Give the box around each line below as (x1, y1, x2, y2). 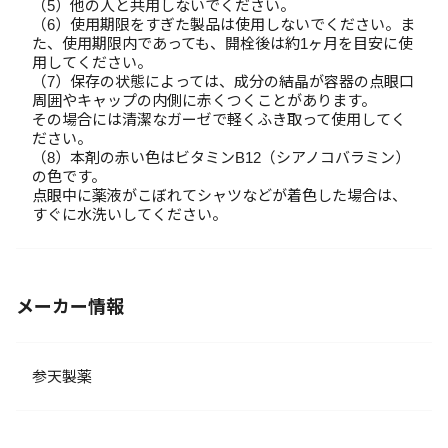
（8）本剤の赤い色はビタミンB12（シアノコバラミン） (32, 149, 410, 166)
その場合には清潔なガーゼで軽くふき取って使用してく (32, 111, 406, 128)
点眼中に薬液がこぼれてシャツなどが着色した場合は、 (32, 187, 407, 204)
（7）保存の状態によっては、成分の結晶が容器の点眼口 (32, 73, 414, 90)
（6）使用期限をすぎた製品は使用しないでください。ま (32, 16, 415, 33)
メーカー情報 (16, 297, 124, 317)
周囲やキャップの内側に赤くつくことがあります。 (32, 92, 376, 109)
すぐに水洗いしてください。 (32, 206, 227, 223)
